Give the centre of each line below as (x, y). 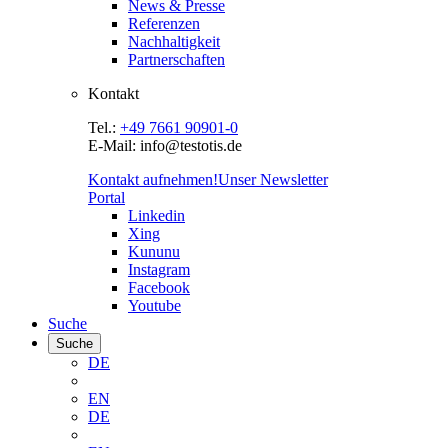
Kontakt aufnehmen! (153, 179)
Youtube (154, 305)
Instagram (159, 269)
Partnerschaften (176, 59)
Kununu (154, 251)
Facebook (159, 287)
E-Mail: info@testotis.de (165, 145)
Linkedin (156, 215)
